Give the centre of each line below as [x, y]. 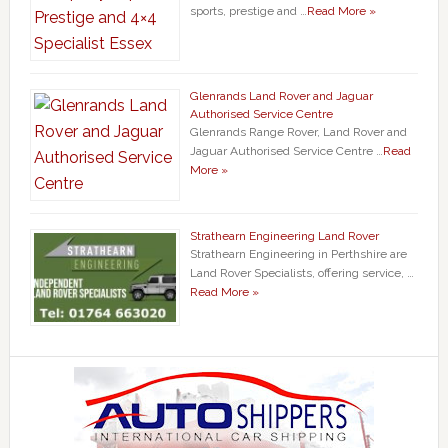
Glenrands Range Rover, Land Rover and [298, 132]
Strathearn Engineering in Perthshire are [298, 254]
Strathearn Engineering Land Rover [284, 236]
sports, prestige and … [248, 11]
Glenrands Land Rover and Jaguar [281, 96]
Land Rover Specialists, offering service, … [301, 273]
